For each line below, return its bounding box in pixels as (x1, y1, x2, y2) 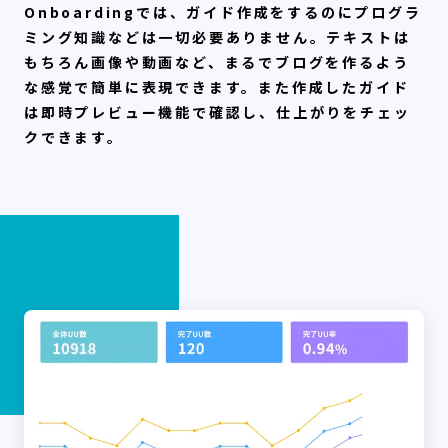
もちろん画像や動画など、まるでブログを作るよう (24, 51, 410, 72)
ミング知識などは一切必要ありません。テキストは (24, 26, 411, 47)
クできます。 (24, 126, 124, 147)
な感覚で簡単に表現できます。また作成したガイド (24, 76, 410, 97)
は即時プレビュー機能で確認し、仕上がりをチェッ (24, 101, 411, 122)
